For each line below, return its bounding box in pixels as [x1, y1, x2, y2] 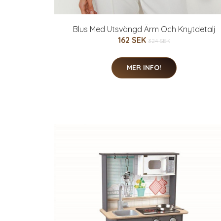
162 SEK [118, 35, 148, 45]
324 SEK [148, 37, 170, 44]
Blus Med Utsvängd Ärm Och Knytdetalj [73, 24, 216, 34]
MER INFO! [127, 63, 161, 72]
